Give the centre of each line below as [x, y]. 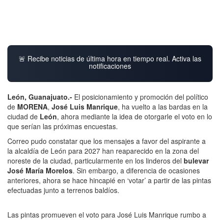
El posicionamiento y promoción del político [141, 96]
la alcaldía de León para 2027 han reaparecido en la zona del [103, 151]
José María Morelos [40, 170]
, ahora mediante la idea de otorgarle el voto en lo [135, 116]
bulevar [196, 160]
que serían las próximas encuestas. [63, 126]
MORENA [32, 106]
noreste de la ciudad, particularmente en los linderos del [96, 160]
